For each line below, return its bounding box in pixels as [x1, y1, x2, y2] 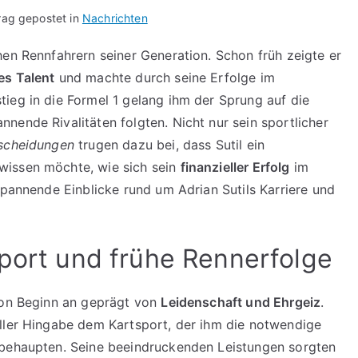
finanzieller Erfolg [180, 158, 290, 175]
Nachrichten [82, 10, 148, 25]
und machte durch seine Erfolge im [54, 69, 275, 86]
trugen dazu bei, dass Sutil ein [74, 136, 265, 153]
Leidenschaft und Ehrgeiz [161, 293, 321, 310]
